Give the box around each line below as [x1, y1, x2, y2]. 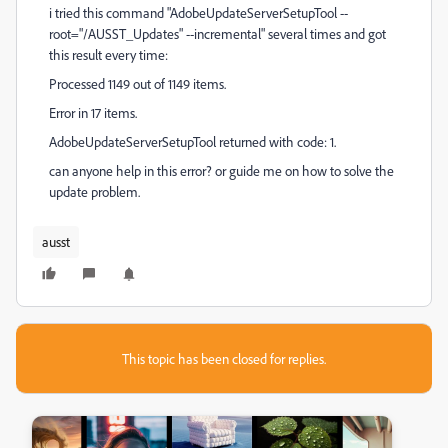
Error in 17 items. [49, 104, 137, 121]
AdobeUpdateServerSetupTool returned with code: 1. [49, 133, 336, 150]
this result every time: [49, 46, 168, 63]
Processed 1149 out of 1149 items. [49, 75, 226, 92]
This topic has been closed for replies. [122, 350, 326, 367]
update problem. [49, 183, 140, 200]
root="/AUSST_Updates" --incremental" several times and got [49, 25, 386, 42]
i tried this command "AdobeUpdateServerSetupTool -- [49, 4, 348, 21]
